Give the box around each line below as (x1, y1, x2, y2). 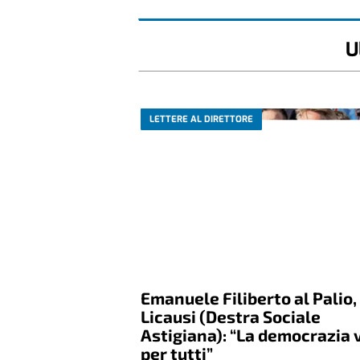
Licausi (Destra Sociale (141, 306, 321, 327)
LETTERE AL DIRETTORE (149, 112, 254, 125)
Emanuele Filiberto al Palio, (141, 288, 358, 309)
